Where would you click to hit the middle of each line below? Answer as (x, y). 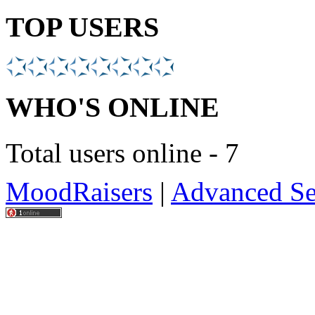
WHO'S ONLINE (112, 107)
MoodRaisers (79, 191)
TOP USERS (82, 27)
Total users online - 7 (122, 153)
